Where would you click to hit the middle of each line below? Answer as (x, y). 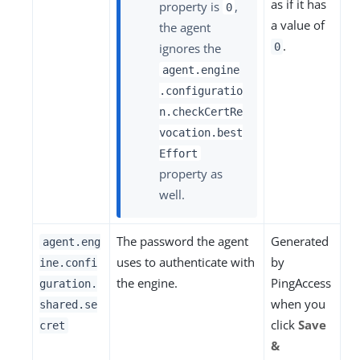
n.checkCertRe (201, 111)
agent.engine (200, 70)
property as (191, 173)
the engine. (147, 283)
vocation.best (201, 132)
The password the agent (182, 241)
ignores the (190, 48)
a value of (298, 25)
